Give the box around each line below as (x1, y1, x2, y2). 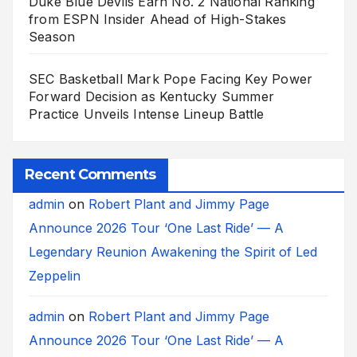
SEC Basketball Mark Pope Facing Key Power (29, 71, 313, 88)
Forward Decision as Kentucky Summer (29, 88, 274, 105)
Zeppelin (29, 268, 80, 284)
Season (29, 29, 76, 45)
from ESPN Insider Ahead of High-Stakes (29, 11, 287, 28)
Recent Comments (25, 166, 156, 184)
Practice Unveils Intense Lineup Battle (29, 106, 265, 123)
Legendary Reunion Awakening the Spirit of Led (29, 244, 317, 261)
